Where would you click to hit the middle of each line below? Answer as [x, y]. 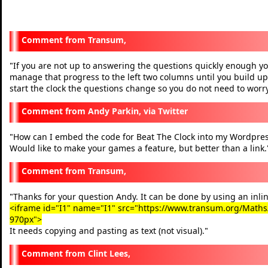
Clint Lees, [109, 253]
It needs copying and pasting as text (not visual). [107, 230]
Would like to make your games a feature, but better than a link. [138, 148]
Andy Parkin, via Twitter [138, 111]
